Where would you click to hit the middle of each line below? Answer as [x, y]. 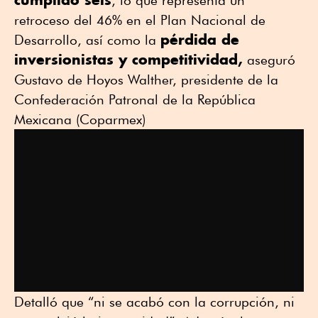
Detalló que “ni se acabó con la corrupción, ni [154, 302]
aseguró [269, 59]
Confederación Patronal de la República [135, 99]
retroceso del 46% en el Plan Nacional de [140, 20]
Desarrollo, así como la [87, 39]
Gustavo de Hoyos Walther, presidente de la [146, 79]
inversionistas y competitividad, [128, 59]
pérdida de [200, 39]
